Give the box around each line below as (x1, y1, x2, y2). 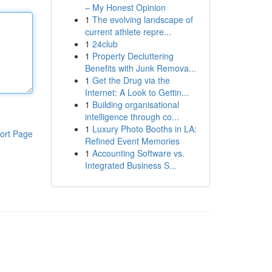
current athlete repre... (84, 25, 171, 38)
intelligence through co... (84, 110, 179, 123)
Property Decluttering (92, 50, 174, 62)
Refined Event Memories (84, 135, 180, 147)
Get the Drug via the (92, 74, 170, 86)
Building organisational (92, 98, 179, 110)
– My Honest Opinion (84, 1, 166, 13)
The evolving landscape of (92, 13, 193, 25)
